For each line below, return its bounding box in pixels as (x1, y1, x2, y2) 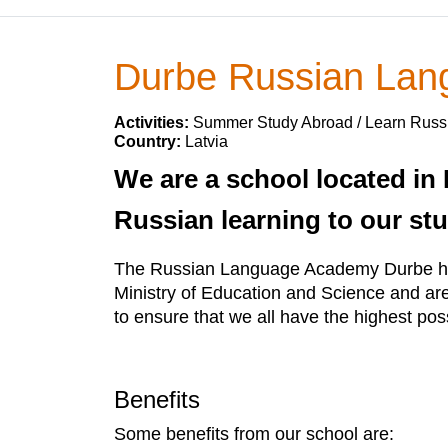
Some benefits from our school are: (114, 424, 394, 444)
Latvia (185, 133, 228, 150)
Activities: (114, 114, 193, 131)
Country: (114, 133, 185, 150)
